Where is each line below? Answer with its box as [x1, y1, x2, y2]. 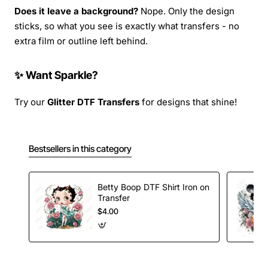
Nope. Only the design [138, 5, 234, 17]
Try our [14, 96, 47, 108]
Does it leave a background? [14, 5, 138, 17]
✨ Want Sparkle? [14, 69, 98, 82]
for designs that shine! [139, 96, 237, 108]
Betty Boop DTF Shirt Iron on [98, 182, 209, 193]
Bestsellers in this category [29, 143, 132, 155]
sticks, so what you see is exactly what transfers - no [14, 20, 239, 32]
